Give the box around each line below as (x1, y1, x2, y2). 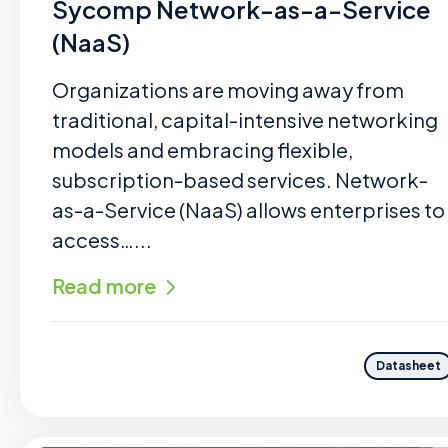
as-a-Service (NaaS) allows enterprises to (52, 197, 445, 222)
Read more (52, 273, 156, 298)
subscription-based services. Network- (52, 167, 428, 192)
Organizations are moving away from (52, 77, 404, 102)
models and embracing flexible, (52, 137, 353, 162)
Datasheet (376, 358, 442, 374)
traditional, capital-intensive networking (52, 107, 438, 132)
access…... (52, 227, 152, 252)
